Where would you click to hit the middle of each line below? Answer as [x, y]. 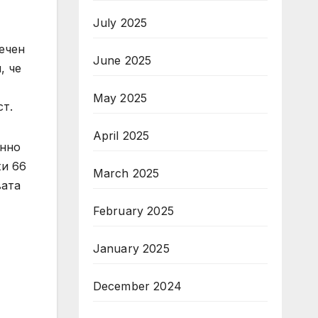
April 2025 [121, 136]
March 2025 [126, 173]
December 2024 [137, 286]
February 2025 [133, 211]
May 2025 [120, 98]
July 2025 [120, 23]
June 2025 [122, 60]
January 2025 [131, 248]
